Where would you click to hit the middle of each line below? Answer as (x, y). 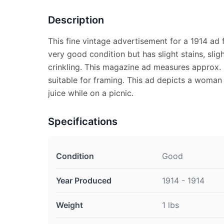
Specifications (83, 121)
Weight (69, 205)
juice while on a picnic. (91, 93)
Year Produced (84, 180)
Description (76, 20)
